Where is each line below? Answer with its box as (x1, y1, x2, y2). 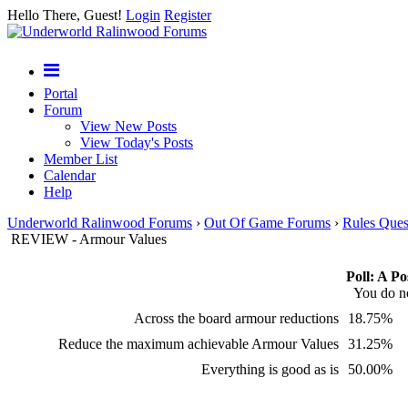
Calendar (44, 168, 96, 183)
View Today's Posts (80, 135, 193, 150)
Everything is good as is (201, 362, 339, 377)
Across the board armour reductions (134, 311, 339, 326)
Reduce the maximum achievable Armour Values (58, 336, 339, 352)
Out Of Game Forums (204, 215, 331, 230)
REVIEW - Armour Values (11, 231, 167, 247)
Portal (44, 86, 77, 101)
